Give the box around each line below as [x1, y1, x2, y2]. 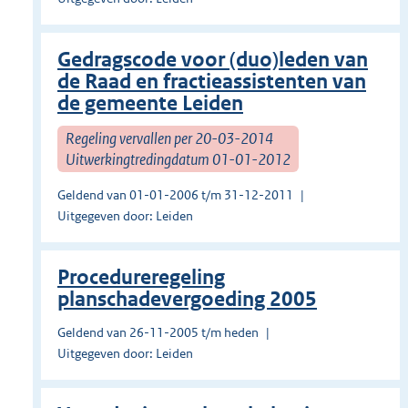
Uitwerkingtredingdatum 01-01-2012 [66, 148, 291, 169]
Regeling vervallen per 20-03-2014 [66, 127, 273, 148]
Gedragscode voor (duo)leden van [57, 47, 368, 73]
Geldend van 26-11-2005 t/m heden [57, 324, 259, 342]
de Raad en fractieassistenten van [57, 69, 366, 95]
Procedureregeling [57, 265, 225, 291]
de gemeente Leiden [57, 91, 243, 117]
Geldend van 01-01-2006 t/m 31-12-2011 [57, 187, 293, 204]
